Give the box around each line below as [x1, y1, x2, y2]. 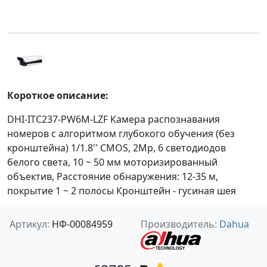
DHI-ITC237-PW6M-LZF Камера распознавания [7, 113, 220, 126]
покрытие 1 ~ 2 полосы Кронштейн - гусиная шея [7, 184, 236, 197]
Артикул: [10, 218, 49, 231]
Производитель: [141, 218, 219, 231]
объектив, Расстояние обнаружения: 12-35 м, [7, 170, 218, 183]
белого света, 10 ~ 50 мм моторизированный [7, 156, 218, 169]
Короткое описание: [7, 89, 108, 102]
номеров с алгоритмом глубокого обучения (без [7, 127, 235, 140]
